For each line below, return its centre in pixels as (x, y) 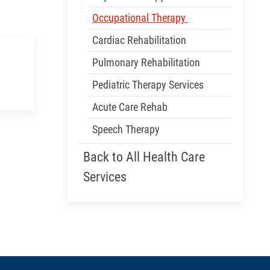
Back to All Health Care (144, 157)
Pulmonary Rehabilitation (146, 62)
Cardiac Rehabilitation (140, 40)
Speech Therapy (126, 129)
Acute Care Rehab (130, 107)
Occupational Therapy (140, 18)
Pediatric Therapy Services (149, 85)
